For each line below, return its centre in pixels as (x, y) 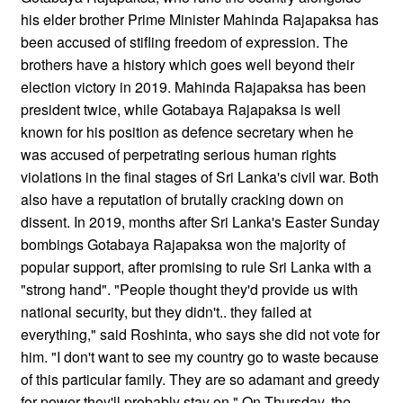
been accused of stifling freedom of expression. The (184, 41)
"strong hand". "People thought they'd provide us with (189, 289)
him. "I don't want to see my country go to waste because (200, 356)
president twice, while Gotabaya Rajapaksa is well (181, 109)
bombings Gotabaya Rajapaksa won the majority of (183, 244)
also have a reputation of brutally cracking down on (182, 199)
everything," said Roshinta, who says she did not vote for (200, 334)
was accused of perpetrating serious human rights (179, 154)
